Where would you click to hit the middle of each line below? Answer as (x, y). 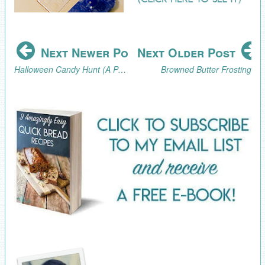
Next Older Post (188, 53)
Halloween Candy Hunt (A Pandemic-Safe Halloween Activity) (122, 70)
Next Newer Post (89, 53)
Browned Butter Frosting (206, 70)
